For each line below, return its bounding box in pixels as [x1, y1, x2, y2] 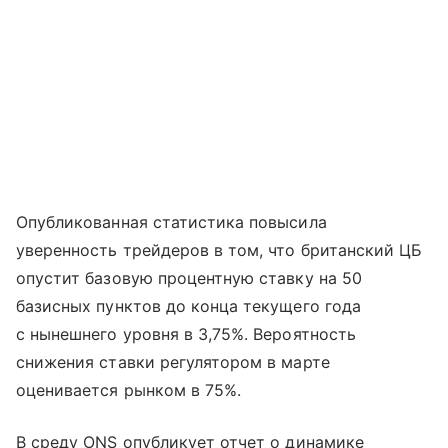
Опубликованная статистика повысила [16, 212, 327, 233]
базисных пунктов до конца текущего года [16, 296, 361, 317]
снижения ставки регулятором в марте [16, 352, 330, 373]
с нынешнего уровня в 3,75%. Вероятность [16, 324, 356, 345]
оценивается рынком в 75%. [16, 380, 242, 401]
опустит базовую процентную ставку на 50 [16, 268, 362, 289]
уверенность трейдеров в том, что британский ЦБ [16, 240, 423, 261]
